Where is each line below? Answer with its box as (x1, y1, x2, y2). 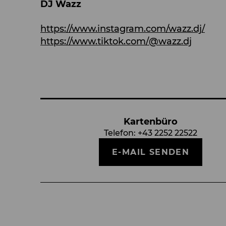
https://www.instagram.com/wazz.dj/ (40, 23, 205, 34)
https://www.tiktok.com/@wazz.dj (40, 35, 192, 47)
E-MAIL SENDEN (112, 147, 190, 157)
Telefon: (104, 128, 138, 138)
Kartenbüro (124, 116, 178, 127)
